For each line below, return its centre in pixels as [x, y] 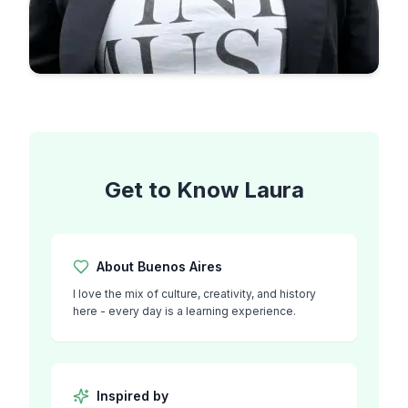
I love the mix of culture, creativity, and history [194, 294]
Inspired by [133, 396]
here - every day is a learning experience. [184, 311]
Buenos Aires [180, 266]
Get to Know [171, 190]
